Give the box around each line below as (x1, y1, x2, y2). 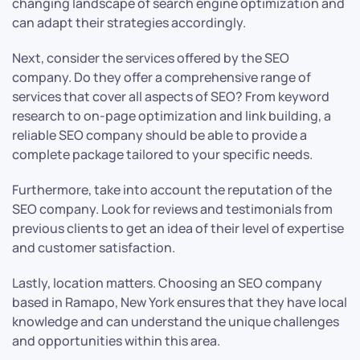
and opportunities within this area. (12, 332, 220, 350)
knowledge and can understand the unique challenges (12, 313, 339, 331)
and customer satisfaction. (12, 239, 175, 257)
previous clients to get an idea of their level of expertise (12, 219, 344, 238)
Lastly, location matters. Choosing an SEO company (12, 274, 322, 292)
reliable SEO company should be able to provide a (12, 126, 307, 145)
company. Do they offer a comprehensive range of (12, 68, 311, 87)
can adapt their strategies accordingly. (12, 14, 246, 32)
